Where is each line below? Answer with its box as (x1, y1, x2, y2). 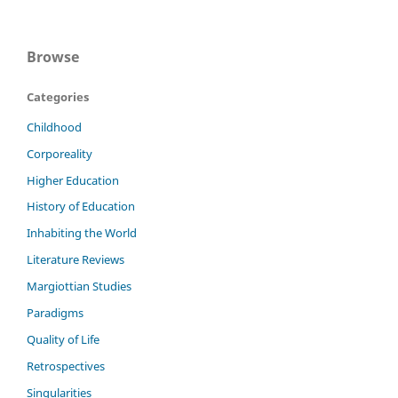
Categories (27, 88, 89, 105)
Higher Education (27, 171, 119, 188)
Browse (27, 46, 79, 67)
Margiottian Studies (27, 278, 131, 295)
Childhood (27, 118, 82, 135)
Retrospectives (27, 358, 105, 375)
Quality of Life (27, 331, 99, 348)
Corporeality (27, 145, 92, 162)
